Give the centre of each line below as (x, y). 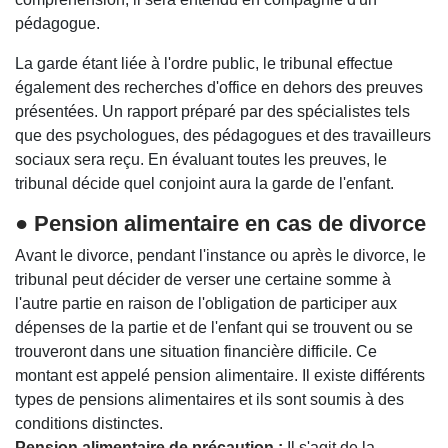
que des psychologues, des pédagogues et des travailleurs (223, 135)
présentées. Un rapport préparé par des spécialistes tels (212, 111)
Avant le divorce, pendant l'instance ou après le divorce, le (220, 255)
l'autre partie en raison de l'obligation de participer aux (206, 303)
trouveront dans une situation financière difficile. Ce (196, 351)
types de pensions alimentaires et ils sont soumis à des (209, 399)
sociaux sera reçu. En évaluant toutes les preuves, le (201, 159)
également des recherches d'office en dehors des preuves (219, 87)
